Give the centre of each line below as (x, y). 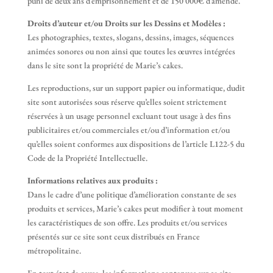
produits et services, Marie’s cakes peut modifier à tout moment (135, 208)
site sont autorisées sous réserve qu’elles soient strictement (127, 102)
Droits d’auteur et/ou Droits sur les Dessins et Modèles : (126, 23)
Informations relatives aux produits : (92, 180)
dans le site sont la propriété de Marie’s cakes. (105, 65)
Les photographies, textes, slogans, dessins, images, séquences (130, 37)
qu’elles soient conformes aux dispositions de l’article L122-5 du (136, 144)
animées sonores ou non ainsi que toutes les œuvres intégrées (131, 51)
